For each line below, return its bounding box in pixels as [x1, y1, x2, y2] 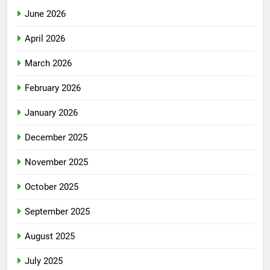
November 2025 [25, 157, 88, 168]
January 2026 [25, 107, 78, 119]
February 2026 [25, 83, 81, 94]
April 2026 [25, 33, 65, 45]
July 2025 [25, 256, 63, 267]
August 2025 [25, 231, 75, 242]
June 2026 [25, 8, 66, 20]
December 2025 [25, 132, 87, 143]
